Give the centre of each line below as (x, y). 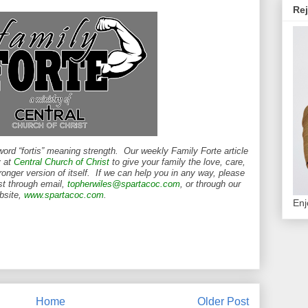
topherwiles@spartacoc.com (123, 184)
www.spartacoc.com (64, 195)
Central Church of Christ (61, 162)
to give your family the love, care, (177, 162)
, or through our (210, 184)
